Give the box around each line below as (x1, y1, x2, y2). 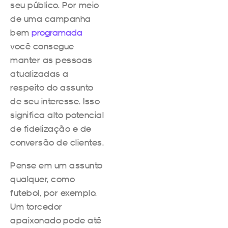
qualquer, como (10, 173, 75, 184)
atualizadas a (10, 68, 69, 79)
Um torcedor (10, 201, 63, 212)
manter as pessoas (10, 54, 93, 65)
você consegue (10, 40, 74, 51)
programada (32, 26, 82, 38)
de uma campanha (10, 13, 91, 24)
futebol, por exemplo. (10, 187, 97, 198)
